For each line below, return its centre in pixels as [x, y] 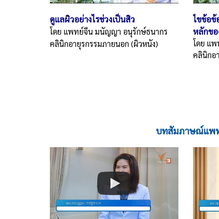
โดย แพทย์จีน [72, 31]
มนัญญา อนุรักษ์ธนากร [131, 31]
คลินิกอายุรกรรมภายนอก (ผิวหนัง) [104, 44]
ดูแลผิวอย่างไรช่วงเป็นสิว [92, 19]
